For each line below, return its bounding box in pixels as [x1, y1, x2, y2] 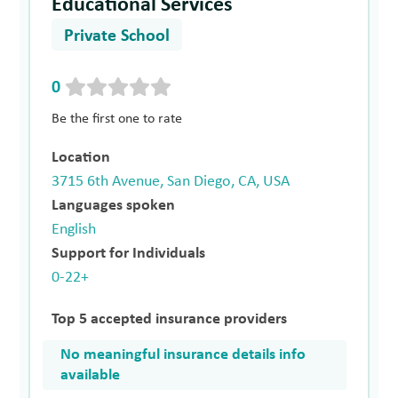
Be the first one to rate [52, 112, 183, 126]
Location [52, 149, 111, 166]
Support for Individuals [52, 245, 206, 262]
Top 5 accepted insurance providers [52, 311, 288, 328]
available [60, 367, 121, 384]
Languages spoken [52, 197, 176, 214]
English [52, 221, 97, 238]
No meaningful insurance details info [60, 346, 306, 363]
